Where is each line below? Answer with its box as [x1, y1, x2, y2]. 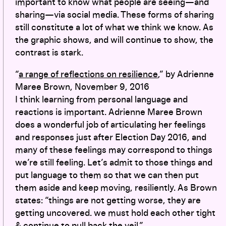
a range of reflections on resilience [19, 70, 158, 79]
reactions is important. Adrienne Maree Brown [15, 107, 202, 117]
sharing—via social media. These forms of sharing [15, 10, 214, 20]
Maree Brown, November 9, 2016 [15, 82, 149, 92]
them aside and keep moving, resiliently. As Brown [15, 183, 217, 193]
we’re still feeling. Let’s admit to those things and [15, 158, 212, 167]
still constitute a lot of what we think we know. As [15, 23, 213, 32]
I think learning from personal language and [15, 95, 188, 104]
